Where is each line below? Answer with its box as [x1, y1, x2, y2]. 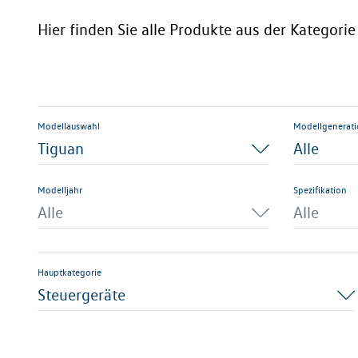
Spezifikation [293, 184, 347, 196]
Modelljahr [38, 184, 82, 196]
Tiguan [38, 139, 84, 158]
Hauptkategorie [38, 266, 101, 278]
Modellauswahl [38, 120, 100, 132]
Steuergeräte [38, 285, 125, 304]
